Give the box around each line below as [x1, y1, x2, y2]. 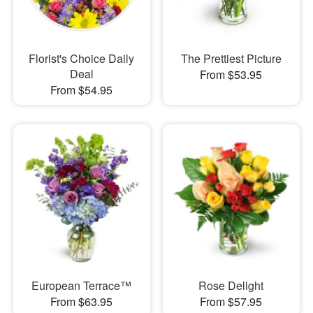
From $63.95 [50, 293, 113, 310]
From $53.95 [200, 66, 263, 82]
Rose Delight [198, 277, 264, 293]
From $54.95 [50, 81, 113, 98]
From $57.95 [200, 293, 263, 310]
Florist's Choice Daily [29, 50, 135, 66]
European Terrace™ [31, 277, 132, 293]
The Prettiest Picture [180, 50, 282, 66]
